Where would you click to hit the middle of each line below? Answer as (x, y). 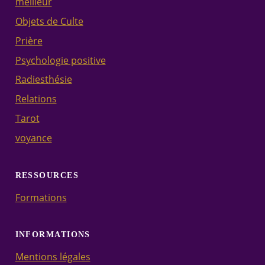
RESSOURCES (47, 175)
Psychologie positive (60, 60)
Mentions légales (53, 257)
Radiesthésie (43, 80)
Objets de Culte (49, 21)
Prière (29, 41)
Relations (36, 99)
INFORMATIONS (53, 235)
